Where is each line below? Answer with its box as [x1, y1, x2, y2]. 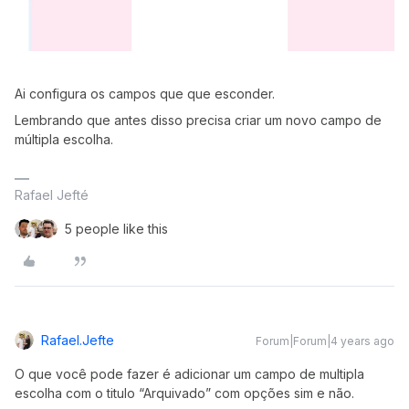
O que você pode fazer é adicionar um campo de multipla [15, 365, 364, 382]
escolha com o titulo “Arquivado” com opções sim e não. [15, 384, 358, 401]
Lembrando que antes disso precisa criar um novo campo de [15, 111, 382, 128]
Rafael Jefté [15, 186, 89, 203]
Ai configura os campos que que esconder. [15, 85, 278, 101]
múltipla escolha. [15, 131, 117, 147]
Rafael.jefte [41, 331, 114, 348]
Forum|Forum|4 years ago [256, 333, 394, 348]
